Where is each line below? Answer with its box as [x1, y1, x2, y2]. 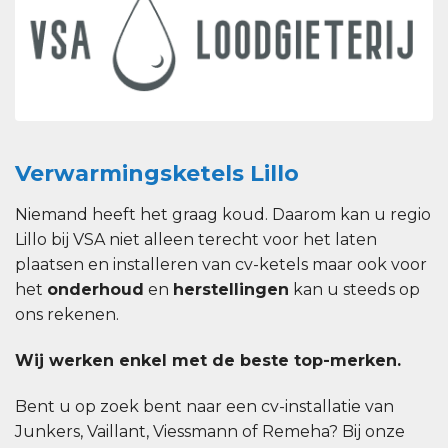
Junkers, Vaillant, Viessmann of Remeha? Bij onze [15, 422, 405, 441]
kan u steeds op [289, 280, 420, 300]
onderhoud [47, 280, 144, 300]
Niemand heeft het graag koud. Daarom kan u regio [15, 205, 431, 225]
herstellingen [173, 280, 289, 300]
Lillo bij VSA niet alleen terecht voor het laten [15, 230, 377, 250]
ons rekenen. [15, 305, 119, 325]
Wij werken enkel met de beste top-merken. [15, 351, 401, 371]
